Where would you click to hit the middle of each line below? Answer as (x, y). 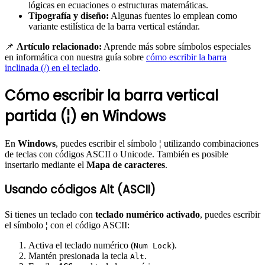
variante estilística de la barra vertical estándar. (114, 26)
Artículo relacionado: (59, 46)
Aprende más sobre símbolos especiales (176, 46)
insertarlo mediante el (46, 164)
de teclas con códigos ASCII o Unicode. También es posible (117, 154)
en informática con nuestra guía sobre (75, 57)
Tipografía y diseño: (69, 15)
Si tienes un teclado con (50, 214)
